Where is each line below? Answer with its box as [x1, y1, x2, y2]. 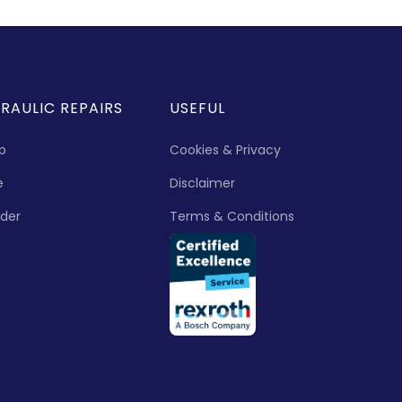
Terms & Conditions [170, 207, 295, 225]
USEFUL [170, 98, 226, 118]
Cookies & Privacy [170, 141, 282, 159]
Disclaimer [170, 174, 236, 192]
